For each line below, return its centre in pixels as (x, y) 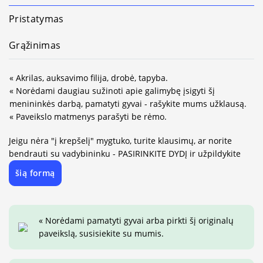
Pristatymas (36, 19)
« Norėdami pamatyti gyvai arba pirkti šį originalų (136, 221)
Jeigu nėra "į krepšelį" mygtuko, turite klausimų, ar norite (120, 141)
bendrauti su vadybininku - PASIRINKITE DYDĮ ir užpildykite (125, 154)
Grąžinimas (35, 45)
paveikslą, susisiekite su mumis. (102, 234)
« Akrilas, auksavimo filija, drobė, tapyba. (89, 78)
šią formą (35, 173)
